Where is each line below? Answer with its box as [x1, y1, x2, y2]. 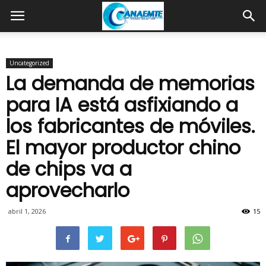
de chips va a [6, 156, 132, 182]
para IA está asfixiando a [6, 91, 238, 118]
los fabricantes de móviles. [6, 113, 255, 140]
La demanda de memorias [6, 70, 255, 97]
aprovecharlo [6, 177, 129, 204]
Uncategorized [9, 59, 49, 67]
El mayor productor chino [6, 134, 240, 161]
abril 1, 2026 [8, 207, 46, 216]
